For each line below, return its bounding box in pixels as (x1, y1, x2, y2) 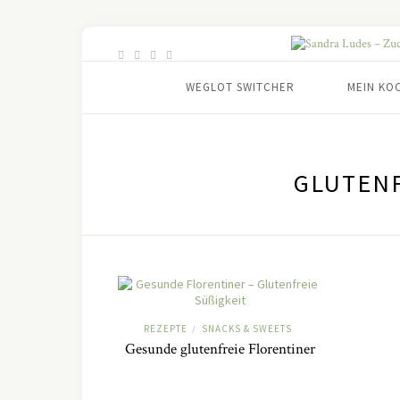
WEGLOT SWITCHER (186, 79, 295, 95)
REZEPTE (143, 322, 187, 335)
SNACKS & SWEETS (201, 322, 292, 335)
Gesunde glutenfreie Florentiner (124, 339, 315, 359)
